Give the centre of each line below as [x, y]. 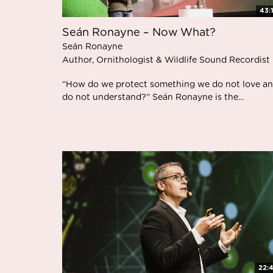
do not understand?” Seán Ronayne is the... [153, 97]
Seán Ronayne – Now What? [139, 33]
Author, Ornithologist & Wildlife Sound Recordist [166, 60]
